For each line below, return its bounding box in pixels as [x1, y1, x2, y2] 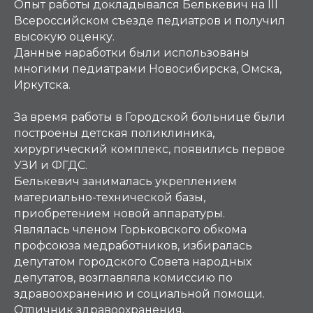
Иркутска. [14, 78, 71, 92]
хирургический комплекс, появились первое [14, 143, 285, 156]
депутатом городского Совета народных [14, 255, 252, 268]
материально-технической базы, [14, 191, 205, 204]
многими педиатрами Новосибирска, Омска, [14, 62, 282, 75]
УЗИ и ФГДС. [14, 159, 87, 172]
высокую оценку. [14, 30, 115, 43]
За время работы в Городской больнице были [14, 110, 285, 124]
